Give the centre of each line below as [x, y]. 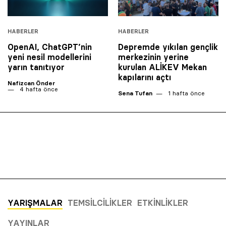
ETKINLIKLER [163, 203]
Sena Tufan [135, 93]
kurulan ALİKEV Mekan [162, 67]
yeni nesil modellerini [49, 57]
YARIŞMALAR [35, 203]
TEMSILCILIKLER [100, 203]
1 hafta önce [185, 93]
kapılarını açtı [145, 77]
